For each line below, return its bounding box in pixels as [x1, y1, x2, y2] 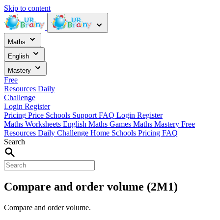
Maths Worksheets [4, 120, 63, 128]
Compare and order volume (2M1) [4, 180, 178, 193]
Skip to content [4, 4, 51, 12]
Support [72, 111, 97, 119]
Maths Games [88, 120, 133, 128]
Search [4, 137, 25, 146]
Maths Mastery [133, 120, 181, 128]
